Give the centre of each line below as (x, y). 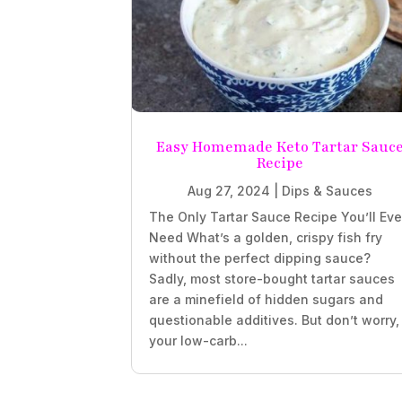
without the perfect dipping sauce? (260, 258)
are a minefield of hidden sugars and (267, 300)
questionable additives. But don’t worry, (275, 320)
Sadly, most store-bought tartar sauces (272, 279)
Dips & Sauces (327, 191)
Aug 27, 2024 (228, 191)
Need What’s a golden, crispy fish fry (266, 238)
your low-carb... (199, 341)
